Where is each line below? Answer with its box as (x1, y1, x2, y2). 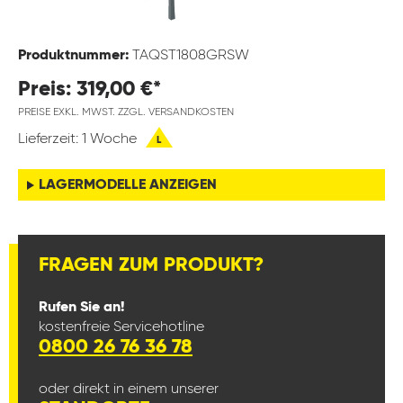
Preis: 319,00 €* (18, 79, 161, 101)
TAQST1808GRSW (132, 49, 249, 64)
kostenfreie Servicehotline (39, 320, 204, 336)
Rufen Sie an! (39, 300, 124, 316)
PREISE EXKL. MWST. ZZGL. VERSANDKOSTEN (18, 107, 234, 119)
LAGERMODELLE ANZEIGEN (39, 178, 217, 193)
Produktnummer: (18, 49, 132, 64)
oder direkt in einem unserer (39, 382, 219, 398)
